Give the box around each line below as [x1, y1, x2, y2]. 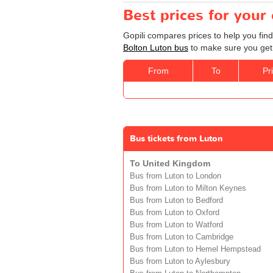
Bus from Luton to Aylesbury [130, 257, 230, 266]
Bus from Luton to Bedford [130, 196, 223, 205]
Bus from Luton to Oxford [130, 208, 219, 217]
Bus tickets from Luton [130, 132, 222, 144]
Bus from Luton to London [130, 171, 221, 180]
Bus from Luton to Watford [130, 220, 223, 229]
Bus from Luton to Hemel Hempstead [130, 244, 261, 253]
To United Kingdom [130, 158, 210, 168]
